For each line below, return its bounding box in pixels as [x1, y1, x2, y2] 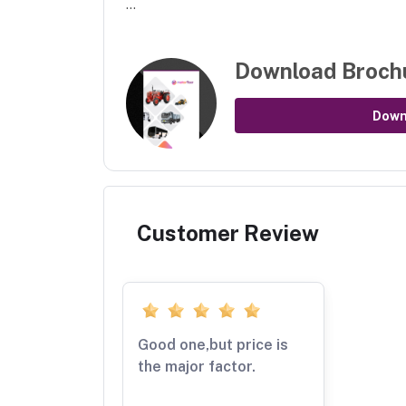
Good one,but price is [138, 336, 288, 354]
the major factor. [138, 358, 256, 376]
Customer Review [137, 219, 319, 246]
